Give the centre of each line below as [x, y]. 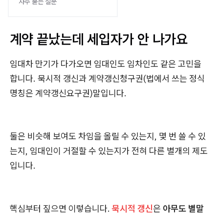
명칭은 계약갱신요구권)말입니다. [68, 93]
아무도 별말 [183, 208]
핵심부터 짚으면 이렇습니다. [61, 208]
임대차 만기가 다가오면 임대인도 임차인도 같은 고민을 [106, 64]
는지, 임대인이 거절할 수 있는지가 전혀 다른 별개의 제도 [109, 151]
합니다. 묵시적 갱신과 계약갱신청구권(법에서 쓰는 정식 [107, 78]
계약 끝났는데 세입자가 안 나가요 [99, 39]
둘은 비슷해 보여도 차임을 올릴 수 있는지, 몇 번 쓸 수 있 [108, 136]
